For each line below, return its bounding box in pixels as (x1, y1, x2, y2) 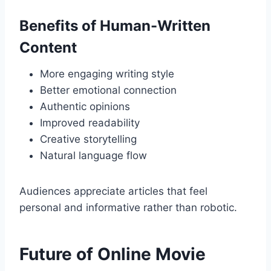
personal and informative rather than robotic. (19, 201, 237, 214)
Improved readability (40, 117, 140, 129)
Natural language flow (40, 149, 147, 162)
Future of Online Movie (19, 244, 206, 265)
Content (19, 39, 77, 57)
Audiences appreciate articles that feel (19, 185, 207, 198)
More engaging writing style (40, 68, 174, 80)
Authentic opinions (40, 100, 130, 113)
